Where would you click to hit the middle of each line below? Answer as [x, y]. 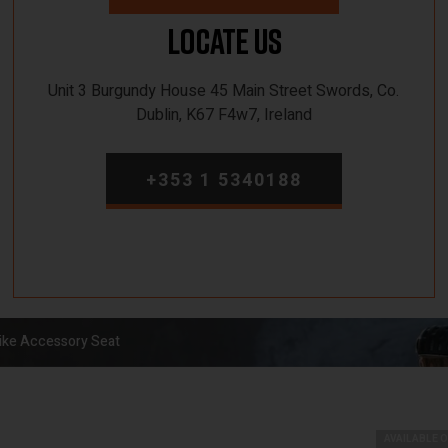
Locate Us [223, 41]
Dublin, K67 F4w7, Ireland [223, 115]
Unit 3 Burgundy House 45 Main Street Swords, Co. [224, 91]
